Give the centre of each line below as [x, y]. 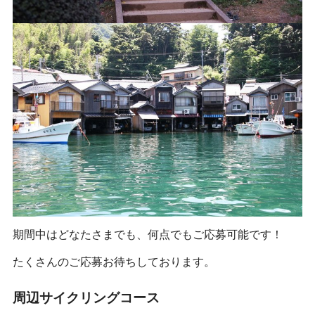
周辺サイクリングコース [86, 297]
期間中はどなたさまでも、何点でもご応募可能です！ [147, 234]
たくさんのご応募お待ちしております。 [114, 261]
